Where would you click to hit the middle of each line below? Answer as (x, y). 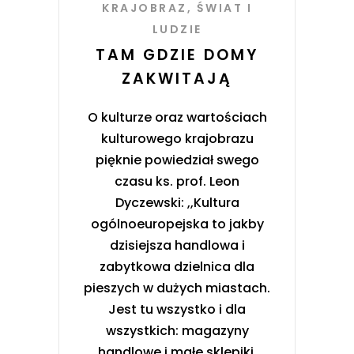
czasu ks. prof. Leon (177, 181)
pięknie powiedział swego (177, 160)
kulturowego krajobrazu (177, 138)
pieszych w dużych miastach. (177, 288)
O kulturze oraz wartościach (177, 117)
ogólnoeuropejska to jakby (177, 224)
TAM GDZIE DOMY (177, 55)
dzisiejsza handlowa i (177, 245)
